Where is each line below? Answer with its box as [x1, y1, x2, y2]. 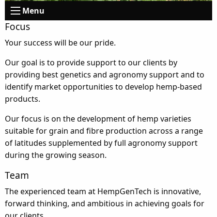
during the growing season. [5, 150, 107, 161]
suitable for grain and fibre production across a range [5, 125, 203, 137]
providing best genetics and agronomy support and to [5, 69, 204, 80]
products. [5, 93, 40, 105]
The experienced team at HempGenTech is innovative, [5, 186, 201, 197]
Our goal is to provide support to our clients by [5, 57, 177, 68]
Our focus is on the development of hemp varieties [5, 113, 191, 124]
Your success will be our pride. [5, 37, 116, 48]
